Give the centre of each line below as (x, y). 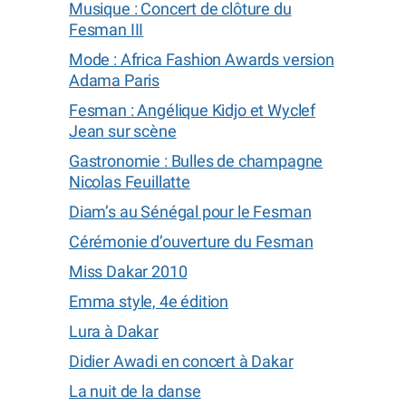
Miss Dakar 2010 (128, 271)
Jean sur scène (123, 131)
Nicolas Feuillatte (130, 182)
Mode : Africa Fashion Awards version (202, 59)
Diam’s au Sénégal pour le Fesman (190, 212)
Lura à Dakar (114, 331)
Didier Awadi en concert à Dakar (181, 361)
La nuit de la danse (135, 391)
